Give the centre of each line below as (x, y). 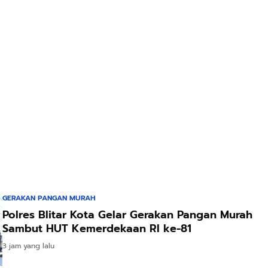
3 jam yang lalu (28, 246)
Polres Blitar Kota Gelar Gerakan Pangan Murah (127, 215)
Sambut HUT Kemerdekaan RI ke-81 (97, 229)
